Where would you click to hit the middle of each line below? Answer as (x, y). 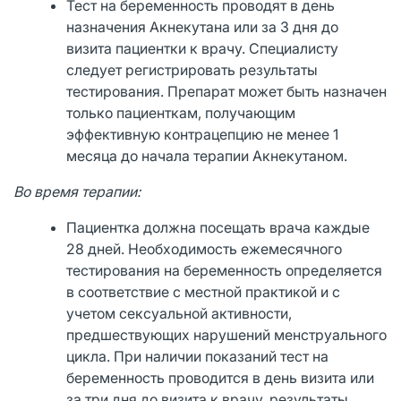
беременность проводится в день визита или (221, 377)
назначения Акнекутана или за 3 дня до (203, 26)
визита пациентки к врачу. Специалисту (203, 48)
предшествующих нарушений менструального (227, 334)
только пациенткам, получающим (181, 112)
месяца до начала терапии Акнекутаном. (207, 155)
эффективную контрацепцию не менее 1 (203, 134)
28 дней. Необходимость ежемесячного (205, 248)
